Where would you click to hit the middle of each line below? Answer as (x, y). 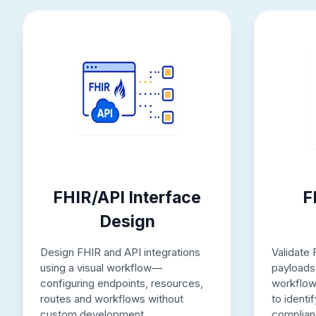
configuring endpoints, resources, (122, 283)
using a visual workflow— (101, 267)
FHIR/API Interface (127, 197)
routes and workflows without (112, 298)
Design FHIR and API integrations (120, 252)
